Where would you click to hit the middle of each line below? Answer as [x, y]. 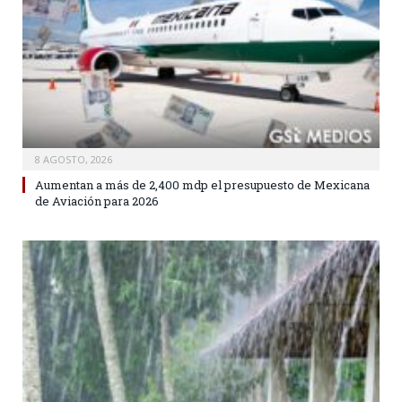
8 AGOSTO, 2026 [74, 159]
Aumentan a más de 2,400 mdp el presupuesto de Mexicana [202, 184]
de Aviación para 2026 [97, 201]
